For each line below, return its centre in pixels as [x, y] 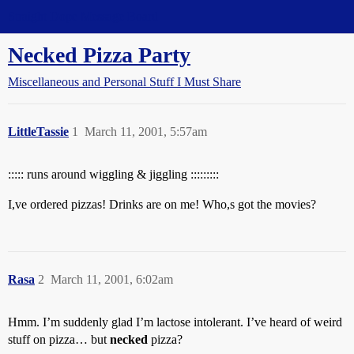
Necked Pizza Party [99, 55]
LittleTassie [38, 132]
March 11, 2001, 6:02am [112, 279]
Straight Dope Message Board [83, 16]
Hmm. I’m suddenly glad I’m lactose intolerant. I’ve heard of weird [175, 322]
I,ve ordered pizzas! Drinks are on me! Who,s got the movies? [162, 204]
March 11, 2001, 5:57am [146, 132]
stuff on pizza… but [59, 339]
